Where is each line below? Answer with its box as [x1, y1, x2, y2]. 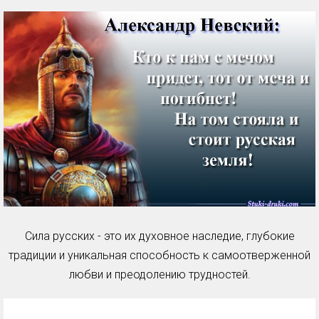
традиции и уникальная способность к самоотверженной [9, 248, 310, 262]
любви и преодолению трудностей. [68, 267, 251, 281]
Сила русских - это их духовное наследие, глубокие [24, 229, 295, 243]
